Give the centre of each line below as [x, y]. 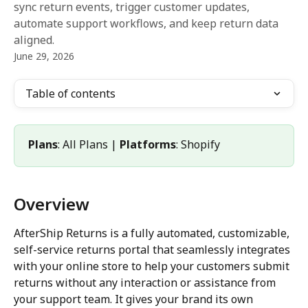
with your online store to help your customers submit [153, 266]
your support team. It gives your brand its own [135, 299]
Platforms [148, 144]
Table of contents [70, 93]
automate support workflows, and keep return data [146, 23]
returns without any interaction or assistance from [146, 282]
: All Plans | [89, 144]
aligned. [34, 40]
